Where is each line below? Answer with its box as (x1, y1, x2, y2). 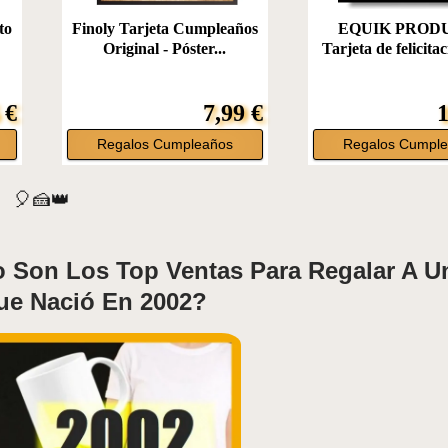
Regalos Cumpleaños (96, 137, 233, 153)
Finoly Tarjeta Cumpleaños (71, 20, 258, 38)
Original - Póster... (103, 40, 227, 58)
